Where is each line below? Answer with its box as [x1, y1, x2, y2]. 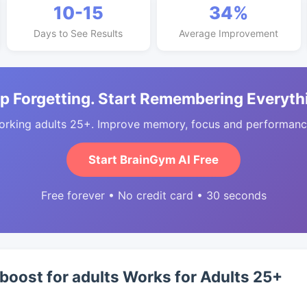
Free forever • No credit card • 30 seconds [40, 188, 267, 202]
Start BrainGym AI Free [88, 153, 219, 167]
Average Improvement [179, 27, 279, 39]
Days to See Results [34, 27, 123, 39]
